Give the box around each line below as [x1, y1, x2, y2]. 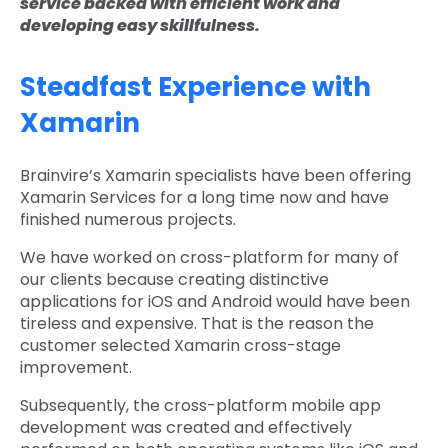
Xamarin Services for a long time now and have [20, 185, 389, 209]
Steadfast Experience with [20, 68, 371, 105]
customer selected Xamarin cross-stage [20, 333, 341, 357]
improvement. [20, 355, 136, 379]
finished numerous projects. [20, 207, 236, 231]
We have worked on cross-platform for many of [20, 245, 399, 269]
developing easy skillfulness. [20, 13, 260, 37]
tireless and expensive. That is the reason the [20, 311, 374, 335]
